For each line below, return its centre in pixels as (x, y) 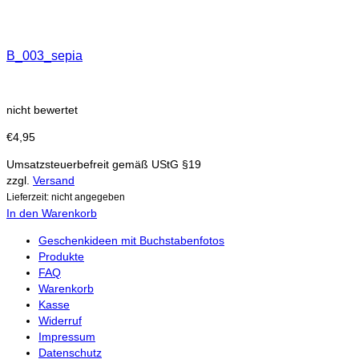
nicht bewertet (42, 109)
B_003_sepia (44, 56)
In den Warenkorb (52, 213)
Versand (54, 180)
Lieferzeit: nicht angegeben (66, 196)
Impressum (67, 336)
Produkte (61, 256)
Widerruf (60, 320)
